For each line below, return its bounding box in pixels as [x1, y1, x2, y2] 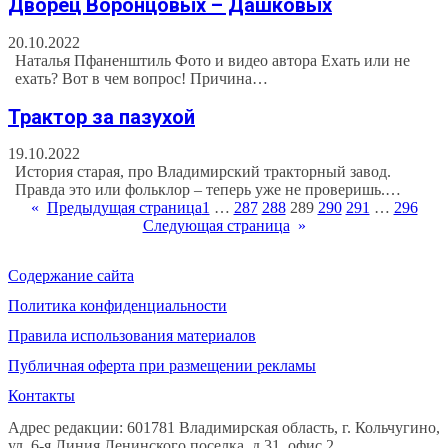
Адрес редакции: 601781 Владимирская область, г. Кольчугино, [8, 419, 440, 437]
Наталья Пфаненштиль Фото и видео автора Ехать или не [15, 52, 411, 69]
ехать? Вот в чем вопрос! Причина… [15, 70, 269, 87]
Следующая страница [142, 217, 290, 235]
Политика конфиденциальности [8, 297, 227, 315]
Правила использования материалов [8, 327, 256, 345]
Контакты [8, 387, 75, 405]
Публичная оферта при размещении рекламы [8, 357, 316, 375]
